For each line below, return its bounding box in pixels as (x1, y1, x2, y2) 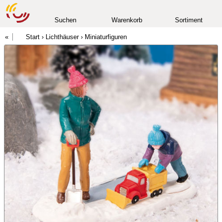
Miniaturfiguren (85, 33, 127, 41)
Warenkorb (111, 16, 143, 24)
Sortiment (174, 16, 203, 24)
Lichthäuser (46, 33, 79, 41)
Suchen (55, 16, 77, 24)
